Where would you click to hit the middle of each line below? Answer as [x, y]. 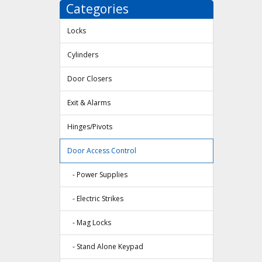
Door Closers [89, 79]
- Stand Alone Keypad [105, 247]
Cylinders [83, 55]
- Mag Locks [89, 223]
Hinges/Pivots [90, 127]
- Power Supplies [97, 175]
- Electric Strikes [95, 199]
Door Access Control [102, 151]
